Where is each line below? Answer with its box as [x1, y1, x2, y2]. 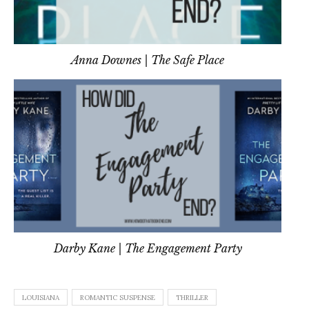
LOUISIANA [22, 292, 59, 302]
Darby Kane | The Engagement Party [53, 241, 242, 255]
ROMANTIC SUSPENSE [80, 292, 155, 302]
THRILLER [176, 292, 208, 302]
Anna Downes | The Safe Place [71, 53, 224, 68]
